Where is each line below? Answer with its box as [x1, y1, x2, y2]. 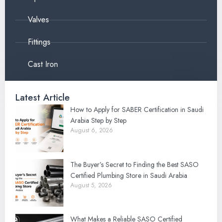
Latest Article [15, 91, 70, 105]
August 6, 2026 [70, 126, 113, 135]
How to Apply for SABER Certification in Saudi [70, 105, 204, 115]
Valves [28, 14, 49, 26]
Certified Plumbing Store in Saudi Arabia [70, 170, 189, 180]
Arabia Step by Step [70, 115, 128, 126]
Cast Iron [28, 58, 58, 70]
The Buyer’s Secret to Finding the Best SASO [70, 159, 199, 169]
